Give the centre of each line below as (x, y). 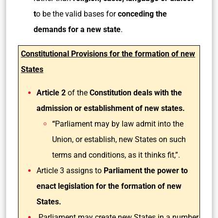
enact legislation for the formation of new (109, 186)
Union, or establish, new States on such (119, 139)
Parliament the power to (146, 171)
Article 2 (51, 93)
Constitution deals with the (136, 93)
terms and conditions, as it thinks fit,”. (116, 155)
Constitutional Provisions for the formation (95, 54)
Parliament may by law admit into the (119, 124)
